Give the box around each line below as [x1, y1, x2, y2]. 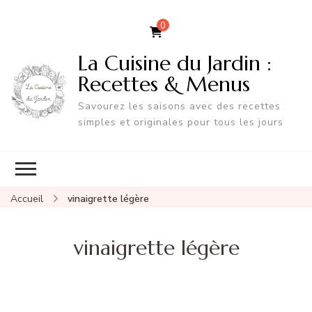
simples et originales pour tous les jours [77, 115, 283, 129]
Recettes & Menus [77, 70, 250, 97]
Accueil [10, 192, 43, 205]
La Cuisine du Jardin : [77, 49, 272, 76]
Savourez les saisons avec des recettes [77, 99, 281, 113]
